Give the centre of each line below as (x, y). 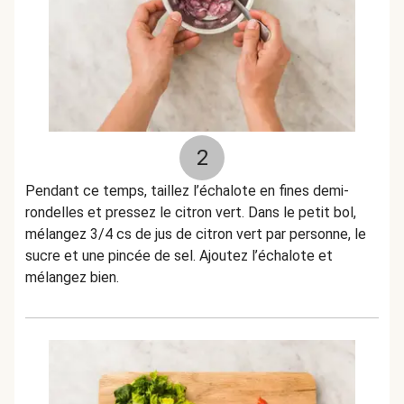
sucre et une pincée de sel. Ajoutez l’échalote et (179, 256)
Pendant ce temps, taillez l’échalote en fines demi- (187, 191)
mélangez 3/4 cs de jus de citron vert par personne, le (196, 234)
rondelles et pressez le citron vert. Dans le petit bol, (191, 212)
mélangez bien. (72, 277)
